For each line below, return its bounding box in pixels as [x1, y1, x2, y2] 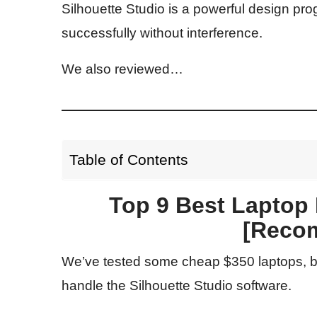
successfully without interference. [62, 25, 263, 41]
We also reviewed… [62, 62, 183, 77]
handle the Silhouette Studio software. [62, 278, 292, 294]
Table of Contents [69, 151, 188, 168]
